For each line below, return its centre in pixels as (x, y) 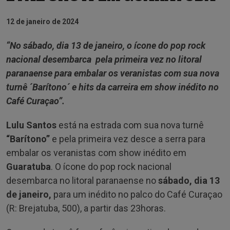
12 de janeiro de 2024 (42, 21)
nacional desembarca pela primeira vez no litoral (104, 59)
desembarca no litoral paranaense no (81, 180)
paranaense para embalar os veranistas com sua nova (113, 73)
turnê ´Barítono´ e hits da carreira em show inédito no (112, 87)
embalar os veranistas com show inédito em (96, 152)
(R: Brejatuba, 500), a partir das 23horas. (86, 208)
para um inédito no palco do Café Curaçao (137, 194)
